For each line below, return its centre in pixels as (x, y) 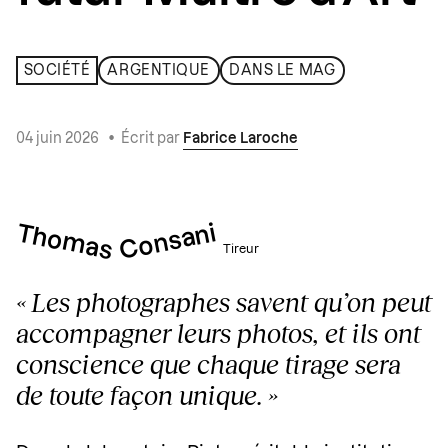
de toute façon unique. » (147, 395)
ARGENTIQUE (159, 70)
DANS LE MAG (282, 70)
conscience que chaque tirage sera (208, 364)
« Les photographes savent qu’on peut (224, 302)
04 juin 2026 (59, 139)
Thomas (64, 243)
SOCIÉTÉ (57, 70)
